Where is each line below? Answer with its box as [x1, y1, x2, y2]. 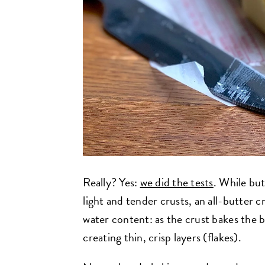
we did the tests [140, 173, 214, 191]
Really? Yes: [83, 173, 140, 191]
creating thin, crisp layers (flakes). [83, 228, 241, 246]
